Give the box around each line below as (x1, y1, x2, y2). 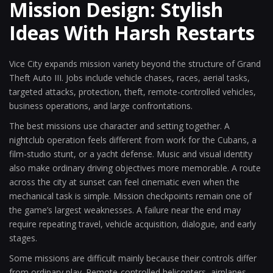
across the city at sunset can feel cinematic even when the (9, 176, 239, 188)
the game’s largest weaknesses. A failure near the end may (9, 204, 241, 216)
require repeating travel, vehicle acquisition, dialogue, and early (9, 218, 256, 230)
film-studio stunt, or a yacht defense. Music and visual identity (9, 148, 252, 160)
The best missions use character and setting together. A (9, 120, 230, 132)
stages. (9, 232, 37, 244)
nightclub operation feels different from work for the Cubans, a (9, 134, 257, 146)
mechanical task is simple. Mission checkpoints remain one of (9, 190, 252, 202)
